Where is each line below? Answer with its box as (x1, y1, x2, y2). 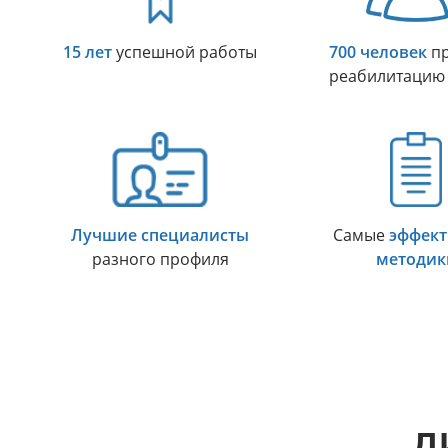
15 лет (63, 41, 112, 64)
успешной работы (112, 41, 257, 64)
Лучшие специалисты (71, 224, 249, 247)
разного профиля (91, 248, 229, 271)
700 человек (328, 41, 427, 64)
